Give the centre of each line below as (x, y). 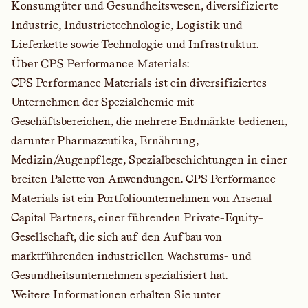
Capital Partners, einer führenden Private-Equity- (137, 218)
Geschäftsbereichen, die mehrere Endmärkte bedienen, (149, 121)
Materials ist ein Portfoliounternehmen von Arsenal (142, 198)
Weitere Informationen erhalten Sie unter (116, 295)
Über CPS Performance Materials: (100, 64)
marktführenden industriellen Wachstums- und (131, 256)
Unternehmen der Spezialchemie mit (102, 102)
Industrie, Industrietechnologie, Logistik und (127, 25)
